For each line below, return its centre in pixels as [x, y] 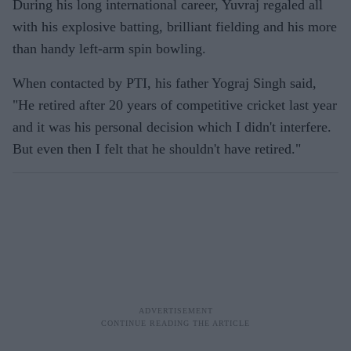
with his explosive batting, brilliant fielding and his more [175, 27]
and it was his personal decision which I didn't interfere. [172, 127]
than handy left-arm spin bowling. [109, 49]
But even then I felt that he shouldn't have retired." [157, 149]
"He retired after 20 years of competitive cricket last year [175, 105]
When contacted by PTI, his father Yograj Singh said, [165, 83]
